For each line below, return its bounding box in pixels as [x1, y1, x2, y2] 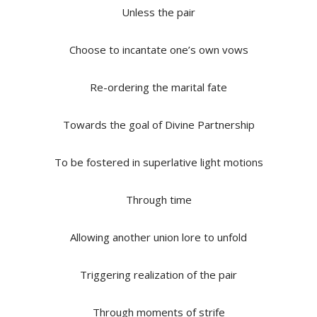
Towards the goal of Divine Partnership [62, 117, 255, 132]
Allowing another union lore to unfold [70, 229, 247, 244]
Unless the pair [122, 4, 195, 19]
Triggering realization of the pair [80, 267, 237, 282]
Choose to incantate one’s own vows [69, 42, 248, 57]
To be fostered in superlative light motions [54, 154, 263, 169]
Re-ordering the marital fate [90, 79, 227, 94]
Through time [125, 192, 192, 207]
